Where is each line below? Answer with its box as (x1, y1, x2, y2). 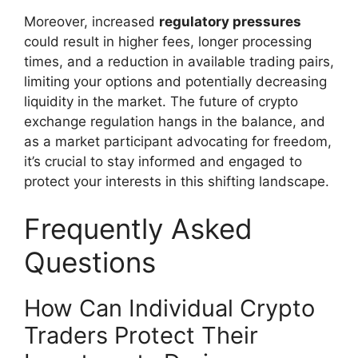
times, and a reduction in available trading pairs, (24, 53, 334, 70)
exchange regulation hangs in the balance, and (24, 113, 325, 129)
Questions (24, 245, 156, 280)
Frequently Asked (24, 212, 253, 246)
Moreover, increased (24, 13, 159, 30)
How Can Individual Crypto (24, 294, 315, 323)
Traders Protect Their (24, 321, 258, 350)
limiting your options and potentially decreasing (24, 73, 327, 89)
